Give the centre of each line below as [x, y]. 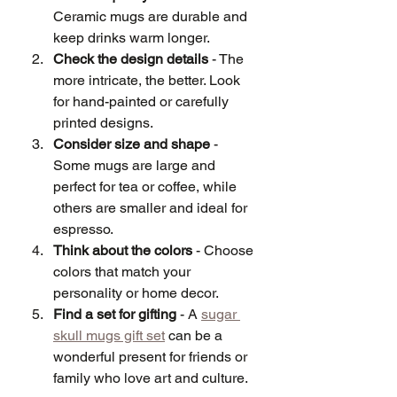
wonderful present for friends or [152, 356]
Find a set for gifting [115, 314]
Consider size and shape [132, 144]
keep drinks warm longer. [132, 37]
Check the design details [131, 58]
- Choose [225, 250]
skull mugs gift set [109, 335]
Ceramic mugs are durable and [152, 16]
